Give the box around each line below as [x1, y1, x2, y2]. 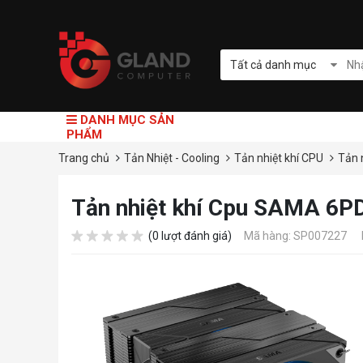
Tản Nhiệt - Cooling [124, 152, 222, 165]
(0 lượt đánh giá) [146, 229, 234, 243]
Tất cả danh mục [230, 58, 316, 71]
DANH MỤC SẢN [77, 112, 174, 127]
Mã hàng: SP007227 [244, 229, 347, 243]
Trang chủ [58, 152, 109, 165]
